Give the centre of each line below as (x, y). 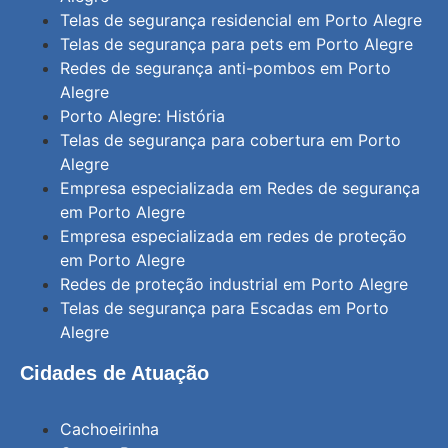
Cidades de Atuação (114, 372)
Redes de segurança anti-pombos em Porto (225, 67)
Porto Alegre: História (142, 115)
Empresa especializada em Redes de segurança (240, 187)
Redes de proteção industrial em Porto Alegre (234, 283)
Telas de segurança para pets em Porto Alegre (236, 43)
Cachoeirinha (109, 429)
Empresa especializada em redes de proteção (233, 235)
